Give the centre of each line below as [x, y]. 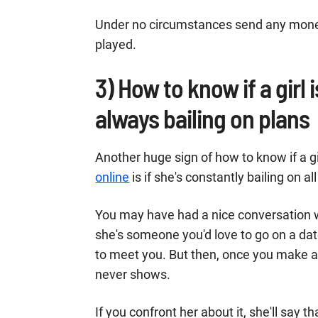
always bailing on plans [203, 118]
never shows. [133, 274]
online [113, 177]
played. [116, 44]
